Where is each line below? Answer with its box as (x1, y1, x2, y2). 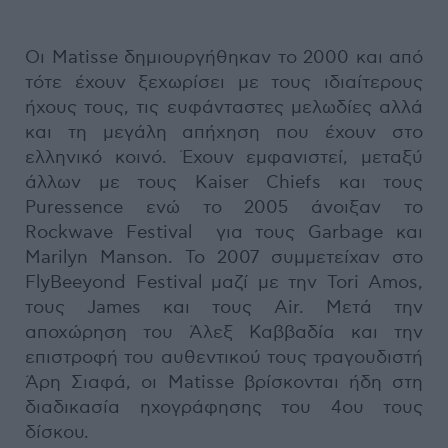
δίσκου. (25, 421, 89, 443)
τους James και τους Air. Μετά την (25, 296, 423, 318)
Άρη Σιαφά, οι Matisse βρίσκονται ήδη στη (25, 371, 423, 393)
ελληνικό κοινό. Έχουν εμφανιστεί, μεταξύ (25, 146, 423, 168)
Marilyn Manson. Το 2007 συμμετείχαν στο (25, 246, 423, 268)
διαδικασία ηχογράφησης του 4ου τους (25, 396, 423, 418)
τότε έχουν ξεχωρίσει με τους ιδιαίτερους (25, 71, 423, 93)
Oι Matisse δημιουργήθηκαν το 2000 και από (25, 46, 423, 68)
